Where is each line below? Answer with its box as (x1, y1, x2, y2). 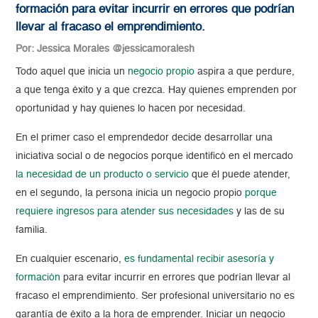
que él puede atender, (189, 170, 291, 180)
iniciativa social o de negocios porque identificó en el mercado (16, 151, 294, 162)
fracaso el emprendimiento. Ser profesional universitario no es (16, 291, 295, 302)
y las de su (234, 207, 285, 217)
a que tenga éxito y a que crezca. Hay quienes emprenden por (16, 85, 297, 96)
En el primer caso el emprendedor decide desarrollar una (16, 133, 273, 143)
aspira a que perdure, (194, 67, 295, 77)
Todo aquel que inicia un (16, 67, 126, 77)
